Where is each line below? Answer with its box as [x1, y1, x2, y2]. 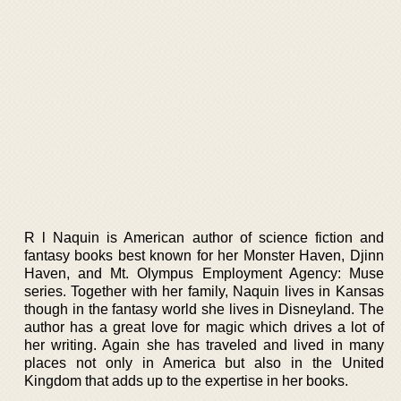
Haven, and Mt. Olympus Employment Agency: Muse [24, 265, 384, 281]
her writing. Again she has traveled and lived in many [24, 337, 384, 353]
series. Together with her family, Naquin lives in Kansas [24, 283, 384, 299]
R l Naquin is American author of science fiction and [24, 229, 384, 245]
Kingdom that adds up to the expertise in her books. [24, 372, 348, 388]
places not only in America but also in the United [24, 354, 384, 371]
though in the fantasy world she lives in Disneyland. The [24, 301, 384, 317]
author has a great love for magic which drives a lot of [24, 319, 384, 335]
